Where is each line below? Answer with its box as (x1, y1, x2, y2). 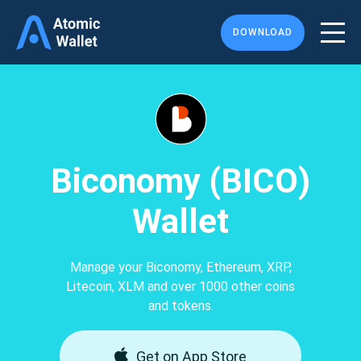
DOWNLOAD (233, 27, 293, 38)
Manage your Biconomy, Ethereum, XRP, (69, 259, 292, 275)
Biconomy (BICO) (51, 161, 310, 201)
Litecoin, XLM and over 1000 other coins (66, 279, 295, 294)
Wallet (132, 201, 229, 241)
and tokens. (147, 298, 214, 313)
